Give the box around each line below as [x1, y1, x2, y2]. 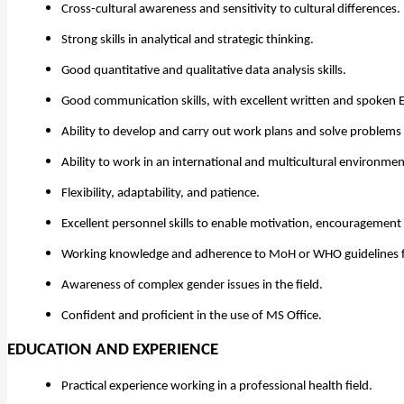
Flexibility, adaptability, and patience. [61, 186, 260, 200]
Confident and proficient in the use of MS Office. [61, 308, 322, 323]
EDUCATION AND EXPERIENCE [7, 341, 218, 359]
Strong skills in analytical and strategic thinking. [61, 32, 314, 47]
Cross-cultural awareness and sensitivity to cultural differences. [61, 2, 400, 16]
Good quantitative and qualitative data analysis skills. [61, 63, 346, 78]
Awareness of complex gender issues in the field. [61, 278, 323, 292]
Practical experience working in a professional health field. [61, 379, 372, 393]
